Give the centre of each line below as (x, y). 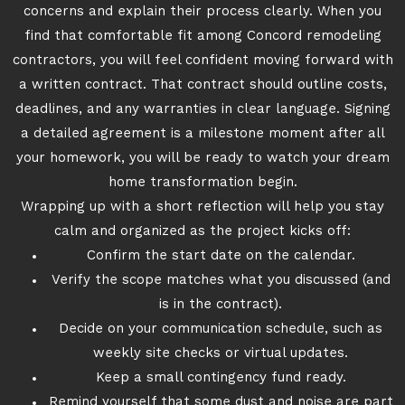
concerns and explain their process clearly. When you (202, 12)
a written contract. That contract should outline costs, (202, 85)
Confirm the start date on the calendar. (221, 256)
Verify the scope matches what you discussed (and (221, 281)
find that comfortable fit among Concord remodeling (202, 37)
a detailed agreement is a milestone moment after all (202, 134)
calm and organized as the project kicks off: (202, 232)
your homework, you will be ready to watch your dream (202, 159)
